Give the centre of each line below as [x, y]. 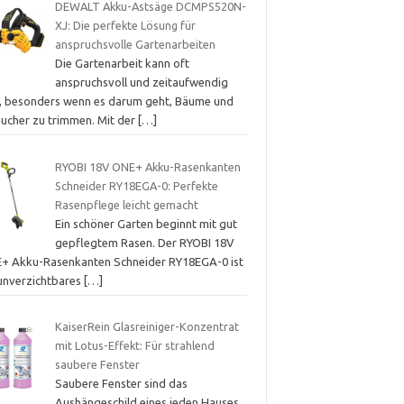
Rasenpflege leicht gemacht [126, 204]
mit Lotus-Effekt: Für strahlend [134, 346]
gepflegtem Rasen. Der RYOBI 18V [144, 242]
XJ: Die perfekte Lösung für [125, 26]
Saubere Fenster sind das [121, 384]
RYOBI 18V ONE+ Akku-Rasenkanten [147, 166]
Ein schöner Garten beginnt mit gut [146, 223]
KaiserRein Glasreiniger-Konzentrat [147, 327]
